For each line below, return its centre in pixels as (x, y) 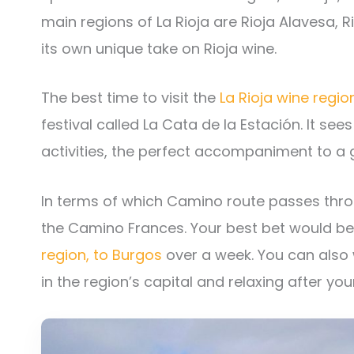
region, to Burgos (102, 255)
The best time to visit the (130, 98)
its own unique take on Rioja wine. (159, 48)
